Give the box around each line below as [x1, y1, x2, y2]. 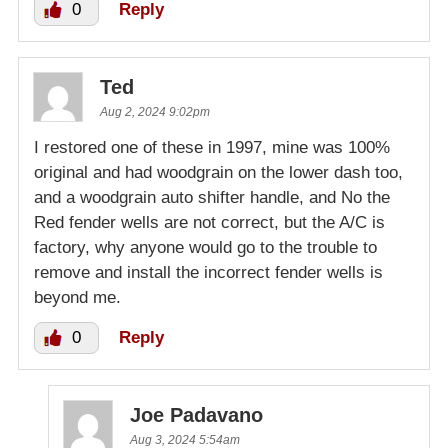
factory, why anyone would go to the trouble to [34, 238, 377, 258]
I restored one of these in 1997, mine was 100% [34, 138, 390, 158]
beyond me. [34, 288, 121, 308]
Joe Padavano [130, 404, 263, 427]
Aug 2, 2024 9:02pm [100, 105, 210, 120]
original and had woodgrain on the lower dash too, [34, 163, 403, 183]
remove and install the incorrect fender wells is [34, 263, 383, 283]
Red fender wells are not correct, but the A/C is [34, 213, 385, 233]
